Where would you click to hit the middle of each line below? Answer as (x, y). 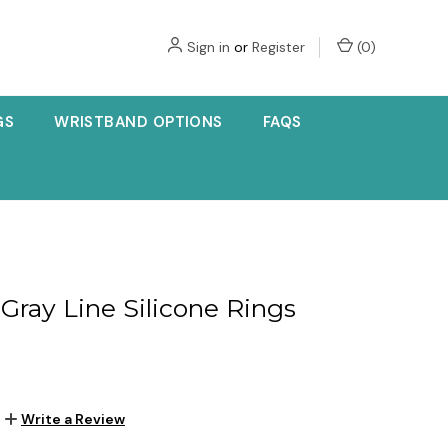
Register (278, 47)
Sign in (208, 47)
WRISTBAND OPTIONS (138, 122)
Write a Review (72, 418)
